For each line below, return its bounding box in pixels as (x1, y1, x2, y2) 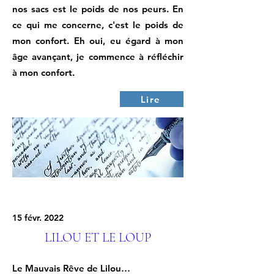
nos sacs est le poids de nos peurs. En (12, 3, 183, 15)
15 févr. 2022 (12, 212, 64, 223)
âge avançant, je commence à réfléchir (12, 51, 183, 62)
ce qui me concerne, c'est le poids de (12, 19, 183, 31)
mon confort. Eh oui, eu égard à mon (12, 35, 183, 46)
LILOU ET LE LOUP (45, 230, 151, 245)
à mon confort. (12, 67, 75, 78)
